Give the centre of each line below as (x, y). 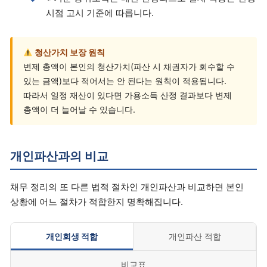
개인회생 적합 (72, 237)
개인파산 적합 (195, 237)
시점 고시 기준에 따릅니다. (100, 13)
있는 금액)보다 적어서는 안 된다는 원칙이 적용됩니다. (125, 81)
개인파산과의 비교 (59, 156)
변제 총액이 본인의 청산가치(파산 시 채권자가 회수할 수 (129, 67)
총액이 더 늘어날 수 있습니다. (79, 110)
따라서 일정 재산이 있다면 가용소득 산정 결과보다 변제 (128, 95)
